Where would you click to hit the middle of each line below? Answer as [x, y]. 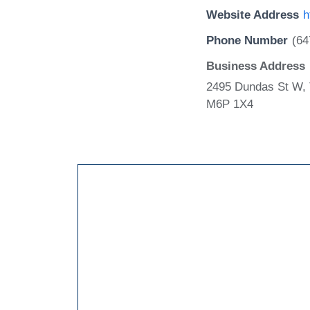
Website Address [253, 15]
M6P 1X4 [230, 104]
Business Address [256, 66]
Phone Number [247, 40]
